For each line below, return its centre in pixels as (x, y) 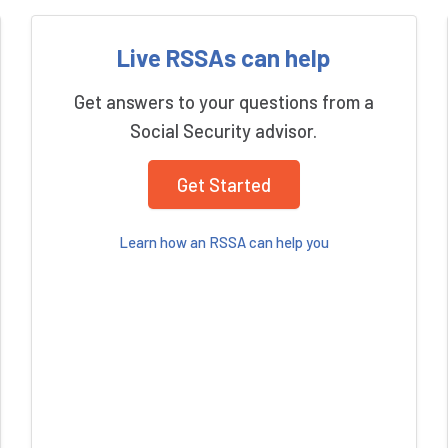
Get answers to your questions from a (223, 101)
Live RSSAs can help (224, 57)
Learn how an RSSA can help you (223, 242)
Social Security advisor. (224, 130)
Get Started (223, 184)
